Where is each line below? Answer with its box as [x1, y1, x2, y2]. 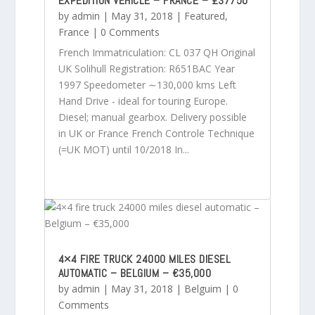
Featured [184, 8, 225, 22]
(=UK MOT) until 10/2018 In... [58, 142, 189, 156]
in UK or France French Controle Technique [58, 126, 255, 140]
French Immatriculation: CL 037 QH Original [58, 45, 255, 59]
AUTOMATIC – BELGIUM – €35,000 [58, 265, 212, 281]
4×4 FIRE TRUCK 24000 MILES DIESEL [58, 251, 231, 266]
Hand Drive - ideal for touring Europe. [58, 94, 228, 108]
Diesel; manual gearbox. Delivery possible [58, 110, 247, 124]
